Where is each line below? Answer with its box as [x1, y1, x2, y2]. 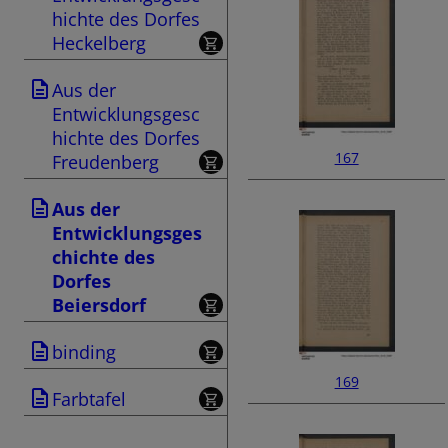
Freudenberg [52, 150, 159, 174]
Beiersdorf [52, 293, 146, 317]
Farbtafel [52, 387, 126, 411]
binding [52, 340, 116, 364]
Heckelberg [52, 31, 146, 55]
